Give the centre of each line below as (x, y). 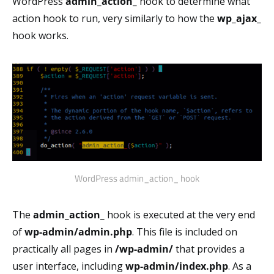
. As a (240, 266)
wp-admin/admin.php (78, 231)
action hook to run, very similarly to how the (115, 18)
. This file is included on (185, 231)
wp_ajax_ (239, 18)
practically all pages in (64, 249)
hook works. (40, 35)
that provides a (210, 249)
